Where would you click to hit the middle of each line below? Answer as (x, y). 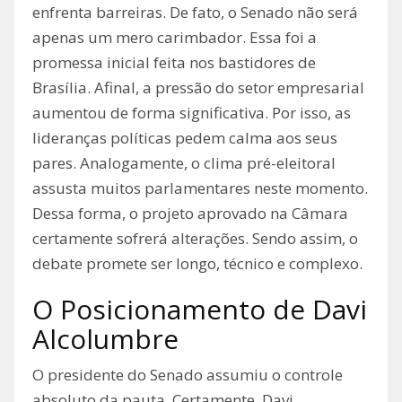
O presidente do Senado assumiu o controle (188, 375)
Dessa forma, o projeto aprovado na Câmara (190, 214)
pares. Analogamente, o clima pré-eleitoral (184, 163)
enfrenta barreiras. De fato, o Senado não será (195, 13)
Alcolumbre (105, 339)
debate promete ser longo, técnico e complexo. (197, 264)
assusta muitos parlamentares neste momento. (200, 188)
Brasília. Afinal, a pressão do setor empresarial (198, 88)
